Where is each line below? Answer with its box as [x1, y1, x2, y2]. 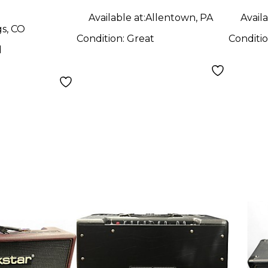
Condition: [77, 32, 127, 44]
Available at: [89, 11, 146, 23]
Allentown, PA [145, 11, 214, 23]
